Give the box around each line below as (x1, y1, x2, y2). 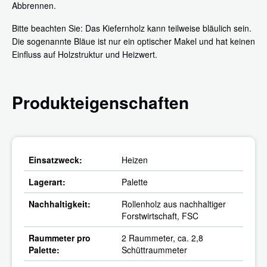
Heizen (122, 153, 148, 166)
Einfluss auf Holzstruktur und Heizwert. (12, 48, 157, 60)
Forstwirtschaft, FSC (122, 209, 198, 222)
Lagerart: (29, 175, 66, 188)
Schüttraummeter (122, 243, 187, 256)
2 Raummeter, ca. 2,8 (122, 231, 203, 244)
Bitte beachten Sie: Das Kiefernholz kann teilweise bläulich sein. (12, 21, 252, 34)
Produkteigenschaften (12, 89, 189, 114)
